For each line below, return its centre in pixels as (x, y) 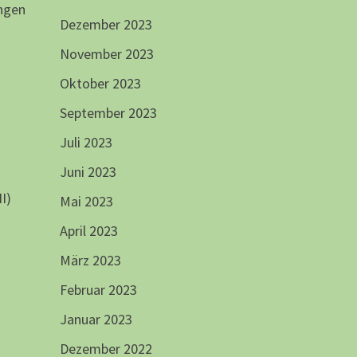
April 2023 (88, 231)
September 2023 (108, 113)
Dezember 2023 (106, 25)
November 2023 (106, 54)
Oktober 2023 (100, 84)
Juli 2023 (86, 143)
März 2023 (90, 261)
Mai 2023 (86, 202)
